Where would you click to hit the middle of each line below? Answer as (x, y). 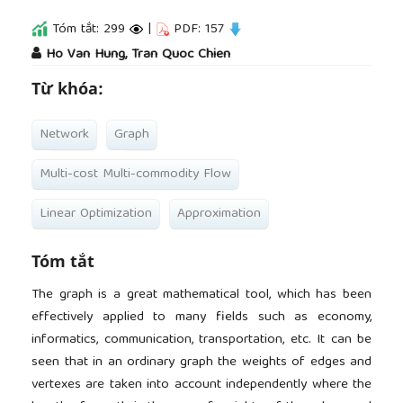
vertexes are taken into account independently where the (201, 385)
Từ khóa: (67, 88)
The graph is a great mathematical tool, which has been (201, 295)
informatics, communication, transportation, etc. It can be (201, 340)
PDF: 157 (199, 29)
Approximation (219, 214)
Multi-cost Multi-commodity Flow (135, 175)
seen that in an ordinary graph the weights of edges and (201, 362)
